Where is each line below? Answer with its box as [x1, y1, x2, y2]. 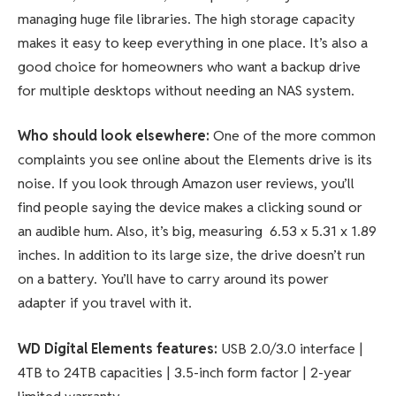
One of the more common [213, 126, 376, 146]
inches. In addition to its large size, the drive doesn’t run [18, 246, 365, 265]
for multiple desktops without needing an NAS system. [18, 80, 354, 100]
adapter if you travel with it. [18, 293, 192, 313]
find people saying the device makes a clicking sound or [18, 198, 362, 217]
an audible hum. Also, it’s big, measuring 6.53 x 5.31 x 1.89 [18, 222, 377, 241]
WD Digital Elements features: [18, 339, 217, 358]
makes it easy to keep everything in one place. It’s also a [18, 33, 368, 52]
